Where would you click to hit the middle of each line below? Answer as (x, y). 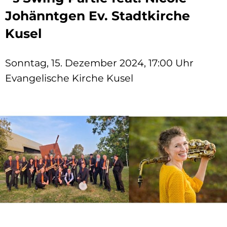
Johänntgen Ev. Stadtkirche (98, 16)
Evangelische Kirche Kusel (69, 78)
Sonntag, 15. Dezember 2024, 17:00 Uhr (99, 63)
